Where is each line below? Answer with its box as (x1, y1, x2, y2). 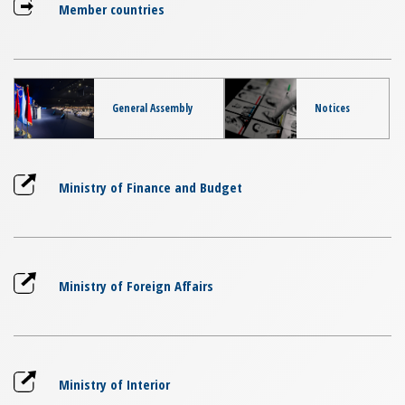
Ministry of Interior (59, 374, 170, 393)
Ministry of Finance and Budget (59, 177, 242, 196)
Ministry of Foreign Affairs (59, 276, 213, 295)
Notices (314, 99, 350, 116)
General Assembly (112, 99, 193, 116)
